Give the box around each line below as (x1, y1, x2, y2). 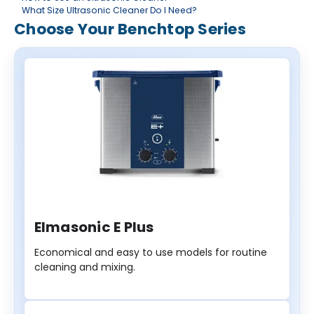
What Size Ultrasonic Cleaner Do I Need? (21, 4, 197, 16)
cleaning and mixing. (34, 260, 135, 275)
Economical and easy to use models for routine (34, 245, 267, 260)
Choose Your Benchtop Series (14, 18, 246, 41)
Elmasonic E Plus (34, 217, 154, 238)
